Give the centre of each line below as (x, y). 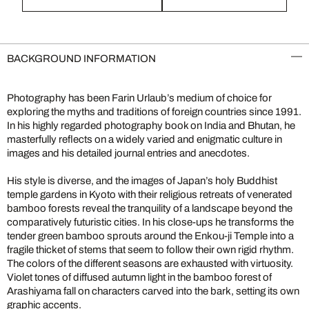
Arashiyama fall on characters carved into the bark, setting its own (153, 291)
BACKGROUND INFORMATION (81, 58)
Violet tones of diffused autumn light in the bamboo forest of (139, 277)
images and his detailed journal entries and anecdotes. (128, 153)
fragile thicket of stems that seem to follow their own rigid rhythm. (150, 249)
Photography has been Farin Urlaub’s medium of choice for (139, 98)
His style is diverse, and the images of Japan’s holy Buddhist (142, 180)
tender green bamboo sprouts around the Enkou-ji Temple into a (150, 236)
